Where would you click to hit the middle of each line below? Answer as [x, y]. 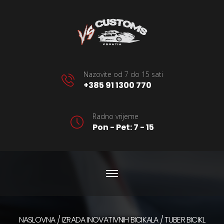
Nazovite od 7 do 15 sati [123, 74]
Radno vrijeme [115, 116]
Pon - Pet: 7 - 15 [123, 127]
